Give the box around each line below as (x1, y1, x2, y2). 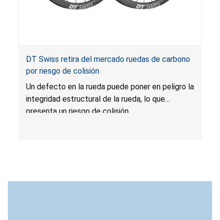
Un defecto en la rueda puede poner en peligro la (26, 82, 194, 91)
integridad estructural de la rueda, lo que (26, 94, 165, 104)
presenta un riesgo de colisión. (26, 106, 130, 116)
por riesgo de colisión (26, 66, 99, 76)
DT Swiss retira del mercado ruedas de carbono (26, 54, 190, 64)
